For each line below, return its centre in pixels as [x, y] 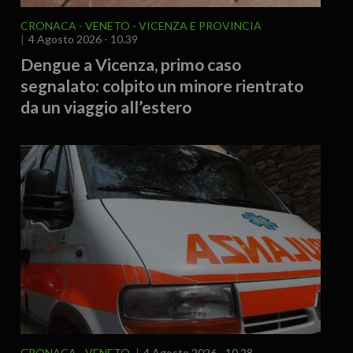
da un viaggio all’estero [106, 107]
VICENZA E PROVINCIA [200, 26]
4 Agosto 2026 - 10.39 [83, 39]
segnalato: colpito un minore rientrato [162, 86]
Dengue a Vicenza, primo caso [130, 65]
